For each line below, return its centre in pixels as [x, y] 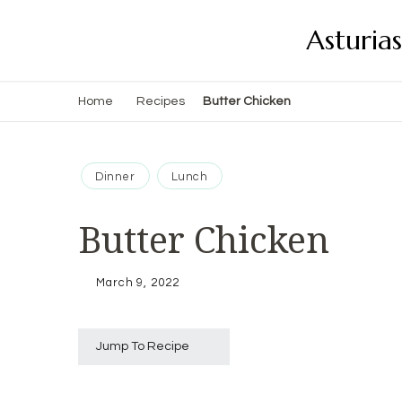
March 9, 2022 [138, 282]
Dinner [115, 177]
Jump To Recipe [143, 346]
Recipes [161, 101]
